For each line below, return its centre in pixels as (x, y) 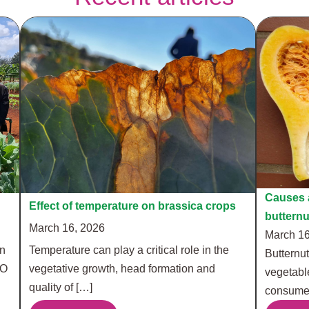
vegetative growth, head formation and (122, 268)
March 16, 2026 (67, 228)
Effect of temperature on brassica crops (132, 206)
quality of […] (60, 287)
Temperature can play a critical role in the (129, 250)
